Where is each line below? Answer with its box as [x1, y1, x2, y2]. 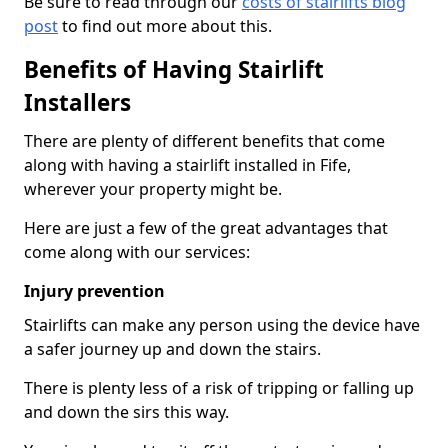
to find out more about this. [58, 14, 272, 37]
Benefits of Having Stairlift [24, 53, 324, 85]
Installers [24, 86, 131, 118]
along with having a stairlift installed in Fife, [24, 153, 351, 176]
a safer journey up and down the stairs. [24, 337, 321, 360]
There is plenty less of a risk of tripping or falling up [24, 376, 414, 399]
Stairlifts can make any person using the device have [24, 313, 420, 336]
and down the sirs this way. [24, 400, 229, 423]
